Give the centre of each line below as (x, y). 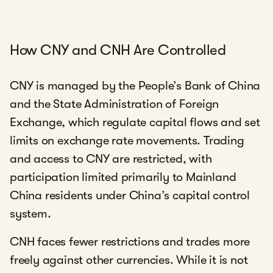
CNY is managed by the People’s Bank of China (135, 86)
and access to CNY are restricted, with (111, 159)
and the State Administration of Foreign (115, 104)
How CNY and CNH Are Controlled (118, 50)
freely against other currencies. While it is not (129, 260)
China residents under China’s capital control (130, 195)
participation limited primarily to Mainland (123, 177)
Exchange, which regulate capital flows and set (135, 122)
